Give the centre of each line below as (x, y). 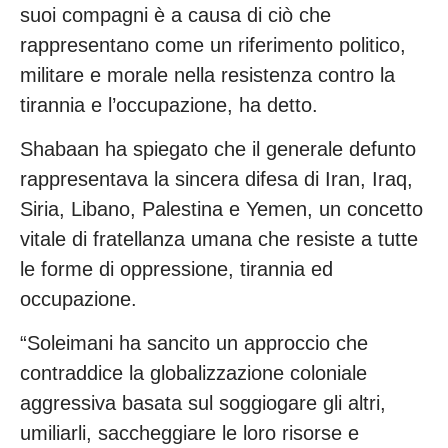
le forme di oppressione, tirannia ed (176, 269)
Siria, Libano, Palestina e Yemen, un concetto (221, 209)
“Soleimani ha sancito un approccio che (194, 343)
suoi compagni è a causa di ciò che (175, 14)
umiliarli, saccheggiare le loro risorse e (189, 433)
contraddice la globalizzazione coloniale (193, 373)
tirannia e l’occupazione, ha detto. (169, 104)
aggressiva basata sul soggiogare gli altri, (203, 403)
